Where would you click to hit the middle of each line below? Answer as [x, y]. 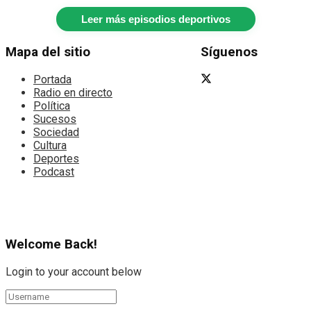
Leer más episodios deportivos [155, 19]
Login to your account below [74, 271]
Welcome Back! [51, 245]
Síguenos [229, 52]
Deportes [56, 158]
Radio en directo [73, 92]
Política [52, 106]
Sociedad [56, 132]
